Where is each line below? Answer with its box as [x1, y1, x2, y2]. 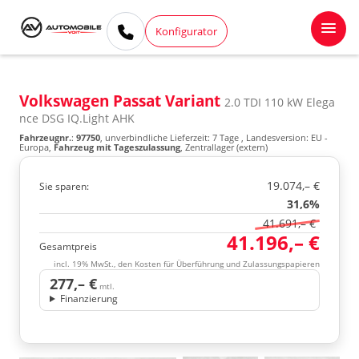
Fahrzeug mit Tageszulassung [54, 141, 180, 153]
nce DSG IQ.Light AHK [19, 111, 135, 126]
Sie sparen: [39, 179, 89, 193]
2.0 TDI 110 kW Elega [224, 95, 335, 110]
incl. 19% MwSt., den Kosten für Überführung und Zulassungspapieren [54, 258, 320, 269]
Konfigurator [155, 23, 218, 38]
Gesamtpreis [39, 240, 97, 253]
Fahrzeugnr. [19, 131, 71, 143]
